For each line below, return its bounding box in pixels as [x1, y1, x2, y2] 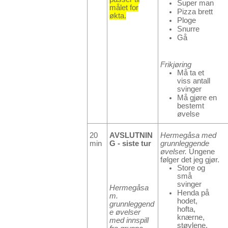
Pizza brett [177, 8, 213, 16]
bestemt [177, 101, 204, 110]
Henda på [177, 188, 209, 197]
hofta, [177, 205, 195, 213]
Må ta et [177, 68, 204, 77]
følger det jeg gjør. [160, 155, 219, 164]
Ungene [187, 147, 215, 156]
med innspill [109, 216, 149, 225]
